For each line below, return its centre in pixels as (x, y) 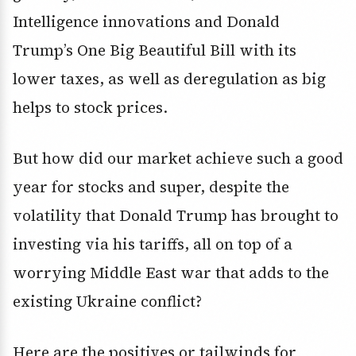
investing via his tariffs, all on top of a (153, 244)
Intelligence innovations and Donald (146, 22)
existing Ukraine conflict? (107, 302)
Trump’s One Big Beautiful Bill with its (155, 50)
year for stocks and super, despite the (151, 187)
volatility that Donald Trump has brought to (176, 216)
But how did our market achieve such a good (178, 159)
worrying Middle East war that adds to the (171, 273)
